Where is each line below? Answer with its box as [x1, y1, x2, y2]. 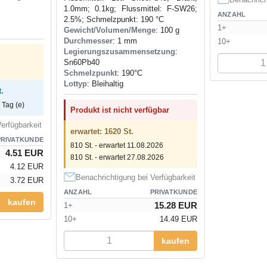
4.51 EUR [5, 148, 44, 159]
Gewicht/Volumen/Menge [64, 26, 156, 35]
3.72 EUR [10, 176, 44, 185]
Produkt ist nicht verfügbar [70, 105, 169, 115]
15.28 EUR [154, 200, 197, 211]
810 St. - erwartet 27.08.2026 [70, 153, 164, 162]
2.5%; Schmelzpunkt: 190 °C [64, 15, 164, 24]
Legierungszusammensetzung [64, 47, 175, 57]
